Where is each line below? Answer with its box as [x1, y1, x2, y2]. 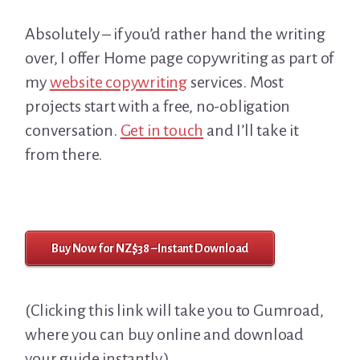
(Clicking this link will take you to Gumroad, [25, 301, 324, 320]
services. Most [187, 73, 284, 92]
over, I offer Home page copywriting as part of [25, 49, 334, 67]
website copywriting [49, 73, 187, 92]
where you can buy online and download [25, 325, 304, 344]
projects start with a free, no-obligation [25, 97, 291, 116]
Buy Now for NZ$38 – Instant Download [51, 242, 249, 256]
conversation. [25, 121, 121, 140]
